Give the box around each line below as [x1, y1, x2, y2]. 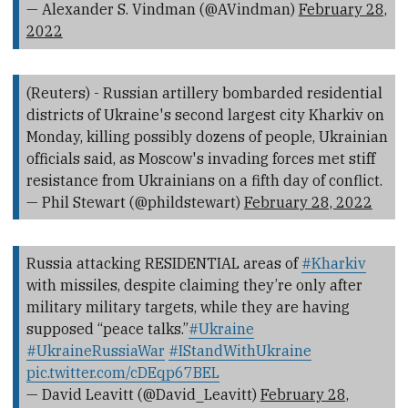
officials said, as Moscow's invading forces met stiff [25, 148, 375, 168]
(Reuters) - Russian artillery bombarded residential [25, 83, 382, 102]
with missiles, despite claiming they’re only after [25, 275, 362, 294]
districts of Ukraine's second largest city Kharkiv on [25, 105, 384, 124]
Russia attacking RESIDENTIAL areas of [25, 253, 301, 272]
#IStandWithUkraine [168, 341, 311, 360]
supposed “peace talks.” [25, 319, 189, 338]
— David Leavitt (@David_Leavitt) [25, 384, 260, 403]
